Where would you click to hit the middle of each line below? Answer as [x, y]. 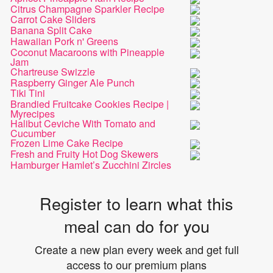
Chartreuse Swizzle [53, 71]
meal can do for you [136, 226]
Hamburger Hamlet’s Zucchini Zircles [91, 165]
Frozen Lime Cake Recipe [67, 143]
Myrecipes [33, 114]
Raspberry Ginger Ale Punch [73, 82]
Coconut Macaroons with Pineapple [88, 52]
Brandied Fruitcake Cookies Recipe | [90, 104]
